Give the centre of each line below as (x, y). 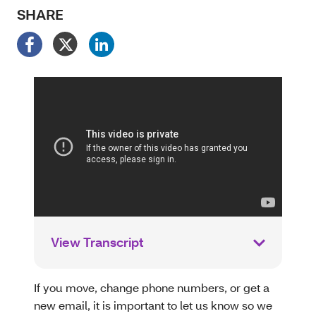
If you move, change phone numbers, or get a (152, 287)
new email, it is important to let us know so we (153, 305)
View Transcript (97, 242)
